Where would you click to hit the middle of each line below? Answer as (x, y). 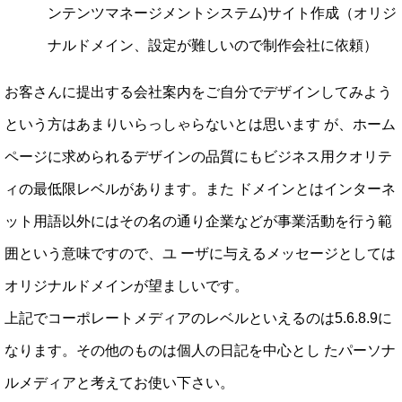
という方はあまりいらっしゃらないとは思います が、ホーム (200, 125)
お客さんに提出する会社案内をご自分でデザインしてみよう (198, 92)
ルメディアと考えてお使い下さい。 (119, 383)
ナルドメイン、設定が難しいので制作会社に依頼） (213, 46)
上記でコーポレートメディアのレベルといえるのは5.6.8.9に (198, 319)
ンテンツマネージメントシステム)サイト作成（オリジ (222, 13)
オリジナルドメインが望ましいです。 (127, 286)
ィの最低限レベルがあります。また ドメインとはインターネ (200, 189)
